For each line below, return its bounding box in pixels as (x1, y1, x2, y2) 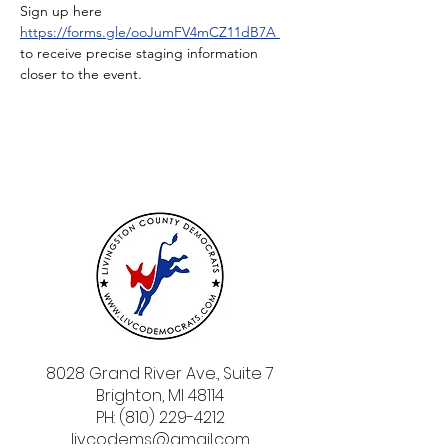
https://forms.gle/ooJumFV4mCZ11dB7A (20, 23, 276, 41)
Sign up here (20, 2, 106, 20)
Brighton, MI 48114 (96, 384, 224, 407)
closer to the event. (20, 65, 146, 83)
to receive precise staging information (20, 44, 262, 62)
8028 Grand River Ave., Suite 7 (46, 362, 274, 385)
